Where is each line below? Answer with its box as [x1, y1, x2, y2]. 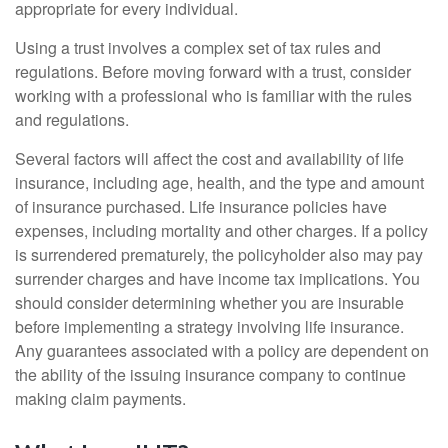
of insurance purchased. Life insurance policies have [15, 195, 387, 218]
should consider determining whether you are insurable [15, 291, 404, 314]
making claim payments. [15, 387, 186, 410]
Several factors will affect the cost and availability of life [15, 147, 404, 170]
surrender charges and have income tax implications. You [15, 267, 420, 290]
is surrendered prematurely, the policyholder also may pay [15, 243, 423, 266]
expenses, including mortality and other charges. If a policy [15, 219, 428, 242]
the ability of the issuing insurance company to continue [15, 363, 406, 386]
